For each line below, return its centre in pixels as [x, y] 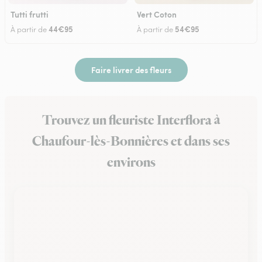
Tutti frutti [30, 14]
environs [131, 163]
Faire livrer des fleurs [131, 70]
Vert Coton [157, 14]
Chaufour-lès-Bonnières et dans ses [131, 142]
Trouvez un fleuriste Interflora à [131, 120]
